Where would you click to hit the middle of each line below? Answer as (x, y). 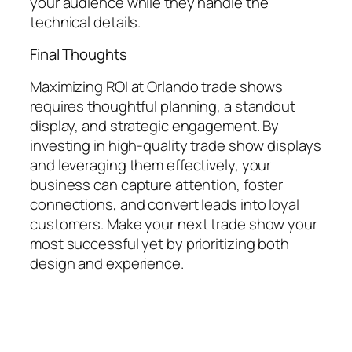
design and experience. (107, 263)
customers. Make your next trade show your (174, 224)
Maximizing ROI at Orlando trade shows (157, 86)
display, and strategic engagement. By (155, 125)
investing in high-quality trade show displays (176, 145)
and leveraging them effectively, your (151, 165)
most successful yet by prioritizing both (159, 243)
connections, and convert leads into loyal (165, 204)
